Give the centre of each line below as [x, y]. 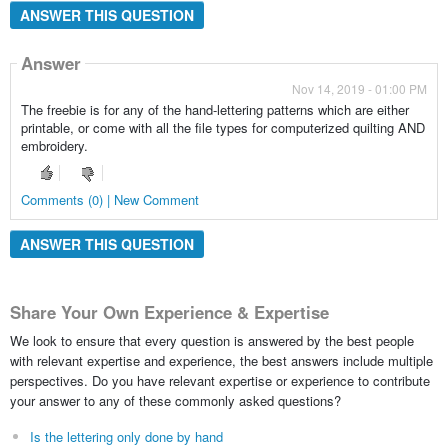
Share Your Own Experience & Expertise [169, 312]
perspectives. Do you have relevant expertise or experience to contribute [219, 380]
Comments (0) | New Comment [109, 199]
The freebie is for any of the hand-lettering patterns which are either [214, 109]
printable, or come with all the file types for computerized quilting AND [222, 127]
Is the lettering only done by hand [126, 436]
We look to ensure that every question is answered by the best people [211, 340]
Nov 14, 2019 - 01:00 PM [360, 88]
